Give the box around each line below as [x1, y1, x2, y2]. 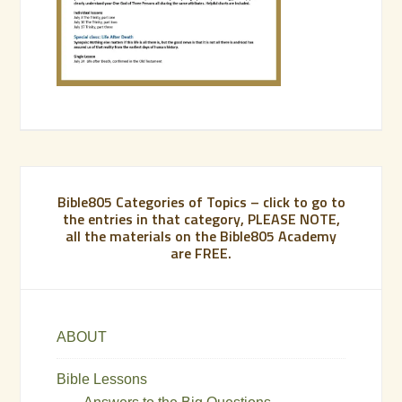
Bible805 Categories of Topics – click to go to [57, 190, 345, 213]
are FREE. [170, 241, 232, 264]
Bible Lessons [57, 371, 148, 387]
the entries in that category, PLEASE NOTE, [62, 207, 340, 230]
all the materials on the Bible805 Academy [66, 224, 336, 247]
